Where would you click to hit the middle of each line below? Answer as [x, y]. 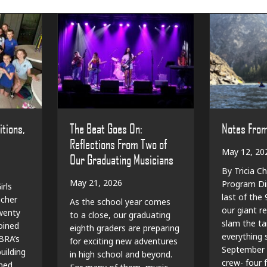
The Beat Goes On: [106, 128]
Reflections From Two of [119, 143]
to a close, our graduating [120, 215]
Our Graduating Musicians [122, 159]
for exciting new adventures [124, 241]
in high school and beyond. [121, 254]
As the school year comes [120, 202]
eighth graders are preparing [125, 228]
